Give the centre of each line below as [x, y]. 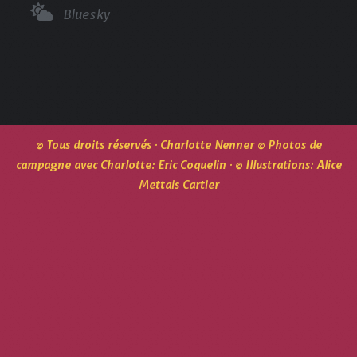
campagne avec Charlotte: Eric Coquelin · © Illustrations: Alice [178, 163]
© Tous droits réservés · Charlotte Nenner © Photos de [178, 143]
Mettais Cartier [178, 183]
